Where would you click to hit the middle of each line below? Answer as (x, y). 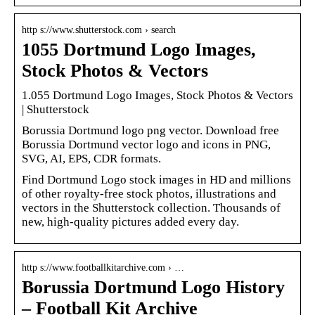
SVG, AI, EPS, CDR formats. (91, 158)
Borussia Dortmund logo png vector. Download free (150, 130)
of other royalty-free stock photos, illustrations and (149, 193)
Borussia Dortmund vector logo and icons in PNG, (146, 144)
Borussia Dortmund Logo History (153, 287)
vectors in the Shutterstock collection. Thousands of (151, 207)
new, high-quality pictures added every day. (130, 221)
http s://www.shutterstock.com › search (99, 30)
